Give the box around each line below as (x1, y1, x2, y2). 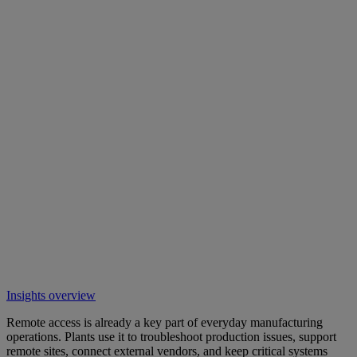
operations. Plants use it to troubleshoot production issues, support (6, 329, 336, 343)
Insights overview (6, 288, 96, 302)
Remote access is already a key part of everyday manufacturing (6, 315, 323, 329)
